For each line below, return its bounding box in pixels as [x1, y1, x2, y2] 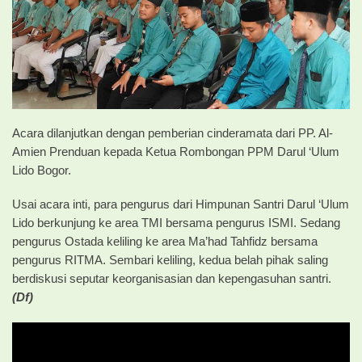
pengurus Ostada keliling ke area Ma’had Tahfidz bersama [12, 234, 318, 248]
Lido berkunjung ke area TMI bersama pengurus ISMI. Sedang [12, 216, 340, 229]
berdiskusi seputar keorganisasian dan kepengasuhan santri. [12, 271, 331, 285]
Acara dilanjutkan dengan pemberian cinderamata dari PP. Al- [12, 126, 333, 140]
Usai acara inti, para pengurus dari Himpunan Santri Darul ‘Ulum [12, 197, 349, 211]
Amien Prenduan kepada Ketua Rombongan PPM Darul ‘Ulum [12, 145, 339, 158]
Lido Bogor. [12, 163, 71, 177]
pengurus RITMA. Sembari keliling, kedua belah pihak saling [12, 253, 328, 267]
